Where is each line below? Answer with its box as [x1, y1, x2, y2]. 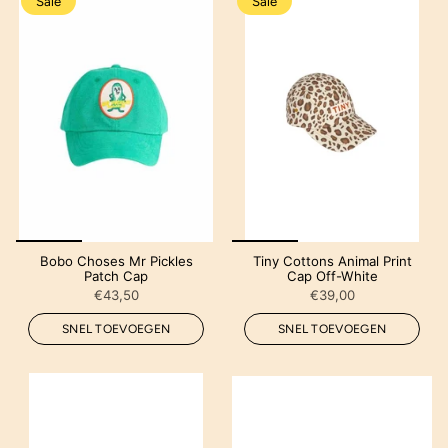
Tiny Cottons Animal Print [252, 252, 412, 269]
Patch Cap [84, 267, 148, 284]
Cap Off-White [286, 267, 378, 284]
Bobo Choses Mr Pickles [39, 252, 193, 269]
